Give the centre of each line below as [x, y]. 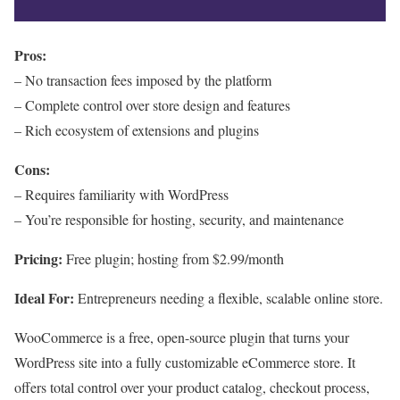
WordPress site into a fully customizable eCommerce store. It [185, 362]
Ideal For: [44, 297]
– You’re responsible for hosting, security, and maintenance [179, 219]
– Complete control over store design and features [152, 104]
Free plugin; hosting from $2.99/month [173, 258]
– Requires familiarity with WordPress [121, 194]
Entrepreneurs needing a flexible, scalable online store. [229, 297]
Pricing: [38, 258]
